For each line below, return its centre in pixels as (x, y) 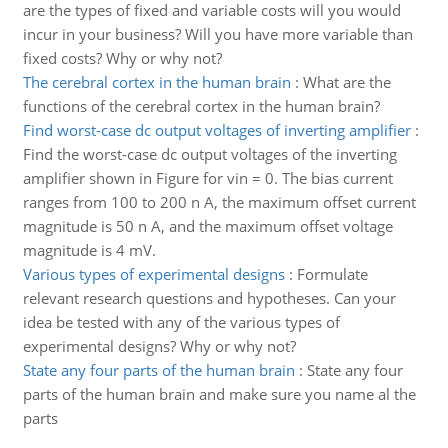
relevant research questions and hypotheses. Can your (209, 298)
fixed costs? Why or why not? (122, 58)
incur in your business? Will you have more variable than (217, 34)
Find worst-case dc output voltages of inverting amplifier (216, 130)
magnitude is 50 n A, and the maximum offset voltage (207, 226)
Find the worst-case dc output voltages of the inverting (209, 154)
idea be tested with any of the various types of (181, 322)
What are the (346, 82)
